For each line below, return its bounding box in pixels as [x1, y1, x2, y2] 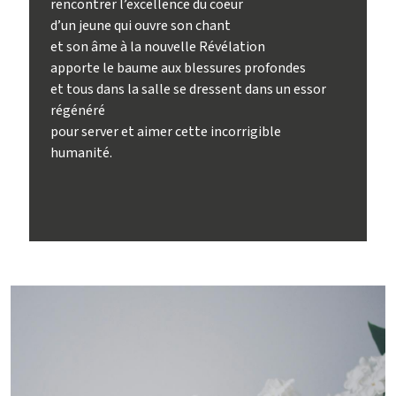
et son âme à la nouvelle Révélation [50, 36, 266, 57]
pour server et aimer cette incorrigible [50, 121, 282, 141]
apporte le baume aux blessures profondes [50, 57, 307, 78]
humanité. [50, 142, 113, 163]
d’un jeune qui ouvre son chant [50, 15, 232, 35]
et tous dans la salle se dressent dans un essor [50, 79, 327, 99]
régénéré [50, 100, 106, 120]
